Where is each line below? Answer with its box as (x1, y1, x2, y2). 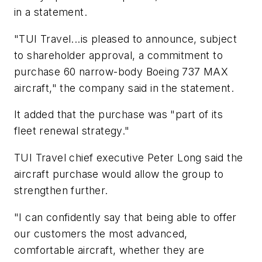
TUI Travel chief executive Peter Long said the (14, 151, 243, 164)
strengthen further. (14, 184, 108, 196)
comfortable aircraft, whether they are (14, 243, 205, 256)
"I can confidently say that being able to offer (14, 211, 237, 223)
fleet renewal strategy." (14, 125, 130, 137)
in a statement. (14, 6, 88, 19)
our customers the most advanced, (14, 227, 188, 240)
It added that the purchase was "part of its (14, 108, 223, 121)
